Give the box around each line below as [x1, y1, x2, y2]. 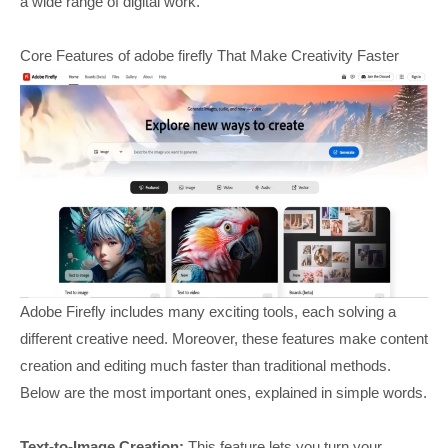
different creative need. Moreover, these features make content [20, 330, 428, 348]
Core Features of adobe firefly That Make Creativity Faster [20, 46, 399, 64]
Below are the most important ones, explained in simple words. [20, 384, 427, 402]
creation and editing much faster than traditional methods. [20, 357, 391, 375]
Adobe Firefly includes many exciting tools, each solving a [20, 303, 396, 321]
